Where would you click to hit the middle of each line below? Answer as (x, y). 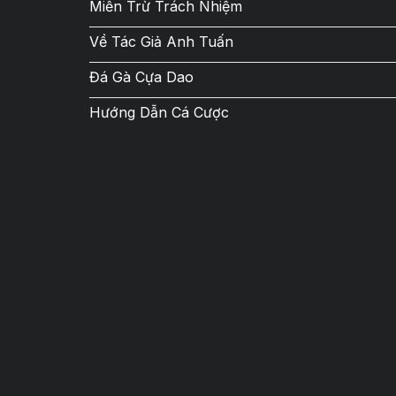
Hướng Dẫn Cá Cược (159, 113)
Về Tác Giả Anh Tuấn (161, 42)
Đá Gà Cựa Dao (141, 77)
